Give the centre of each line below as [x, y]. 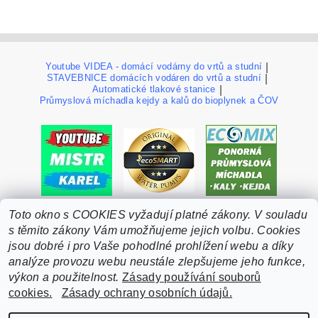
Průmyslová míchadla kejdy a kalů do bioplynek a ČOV [159, 100]
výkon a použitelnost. [64, 277]
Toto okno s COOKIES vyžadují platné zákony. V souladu [158, 215]
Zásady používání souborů [192, 277]
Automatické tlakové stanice [154, 89]
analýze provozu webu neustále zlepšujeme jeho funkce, [157, 262]
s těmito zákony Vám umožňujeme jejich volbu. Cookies [155, 230]
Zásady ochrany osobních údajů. [147, 293]
